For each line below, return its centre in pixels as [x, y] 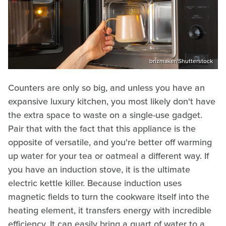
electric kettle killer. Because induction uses [95, 183]
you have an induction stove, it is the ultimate [99, 170]
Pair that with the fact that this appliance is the [102, 129]
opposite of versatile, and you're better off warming [110, 143]
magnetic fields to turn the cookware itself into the [109, 197]
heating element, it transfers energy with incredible [110, 211]
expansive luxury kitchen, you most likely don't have [112, 102]
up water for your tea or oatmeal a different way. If [108, 156]
